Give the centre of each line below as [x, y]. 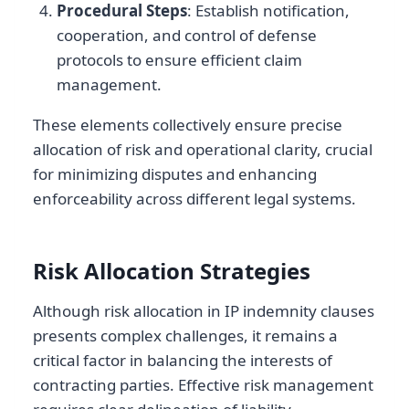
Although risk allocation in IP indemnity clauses [204, 311]
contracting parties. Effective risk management [203, 385]
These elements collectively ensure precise [188, 125]
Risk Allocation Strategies [172, 271]
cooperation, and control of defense [186, 36]
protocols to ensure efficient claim [179, 60]
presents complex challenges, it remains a [185, 336]
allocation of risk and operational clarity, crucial [203, 150]
